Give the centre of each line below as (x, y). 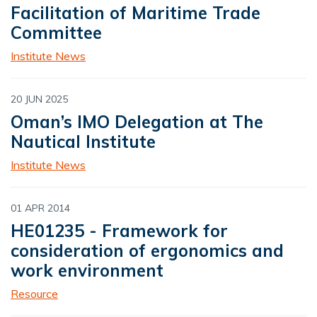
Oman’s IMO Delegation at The (137, 122)
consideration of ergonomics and (147, 251)
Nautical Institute (83, 142)
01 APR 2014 (40, 208)
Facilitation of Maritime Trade (136, 13)
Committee (56, 33)
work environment (87, 271)
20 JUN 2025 (39, 99)
